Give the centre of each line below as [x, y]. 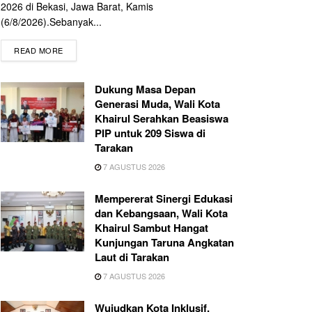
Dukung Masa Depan [145, 89]
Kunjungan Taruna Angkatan [164, 243]
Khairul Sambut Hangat [151, 228]
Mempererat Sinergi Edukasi [164, 199]
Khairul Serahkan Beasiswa [162, 119]
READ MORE [39, 50]
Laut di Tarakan [132, 257]
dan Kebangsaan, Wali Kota [161, 213]
